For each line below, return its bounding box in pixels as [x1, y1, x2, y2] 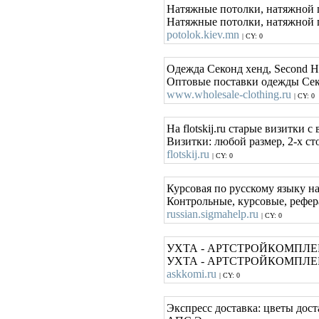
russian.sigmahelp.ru [167, 208, 258, 220]
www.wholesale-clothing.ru [167, 88, 291, 100]
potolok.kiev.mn [167, 28, 239, 41]
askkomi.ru [167, 268, 216, 280]
